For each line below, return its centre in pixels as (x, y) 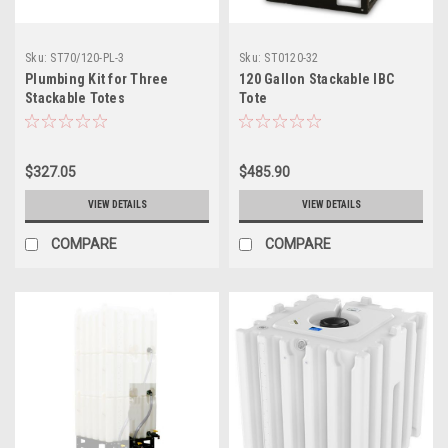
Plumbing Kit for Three (97, 78)
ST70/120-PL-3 (87, 57)
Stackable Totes (75, 97)
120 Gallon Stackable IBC (316, 78)
